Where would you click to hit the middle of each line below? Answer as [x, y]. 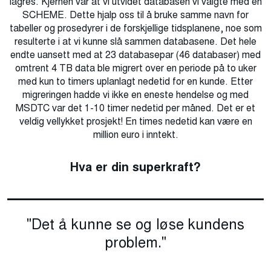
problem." [135, 243]
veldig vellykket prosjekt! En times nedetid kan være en [135, 122]
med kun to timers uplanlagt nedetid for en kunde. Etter [135, 82]
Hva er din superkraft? [135, 167]
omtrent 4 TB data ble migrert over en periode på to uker [135, 68]
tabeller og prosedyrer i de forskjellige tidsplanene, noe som [135, 28]
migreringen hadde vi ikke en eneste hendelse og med [135, 95]
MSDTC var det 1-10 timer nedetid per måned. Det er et [135, 108]
